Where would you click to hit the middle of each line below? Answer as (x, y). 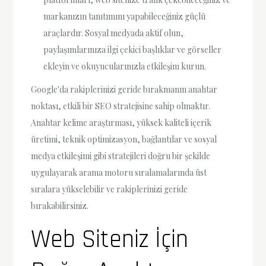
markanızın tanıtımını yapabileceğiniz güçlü (125, 16)
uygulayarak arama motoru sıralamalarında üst (119, 173)
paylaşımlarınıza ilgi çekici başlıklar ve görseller (133, 49)
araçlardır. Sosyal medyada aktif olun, (114, 33)
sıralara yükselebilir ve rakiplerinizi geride (110, 189)
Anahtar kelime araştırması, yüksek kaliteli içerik (121, 123)
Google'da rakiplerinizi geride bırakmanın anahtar (124, 90)
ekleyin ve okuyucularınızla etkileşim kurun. (125, 66)
